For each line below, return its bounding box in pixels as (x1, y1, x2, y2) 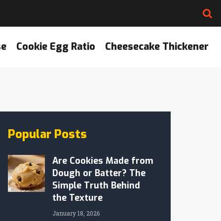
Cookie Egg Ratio (16, 40, 95, 53)
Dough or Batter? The (52, 167, 146, 179)
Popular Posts (8, 126, 87, 142)
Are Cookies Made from (52, 155, 153, 167)
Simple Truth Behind (52, 180, 140, 191)
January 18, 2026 (52, 209, 100, 217)
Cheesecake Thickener (105, 40, 209, 53)
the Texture (52, 192, 103, 204)
